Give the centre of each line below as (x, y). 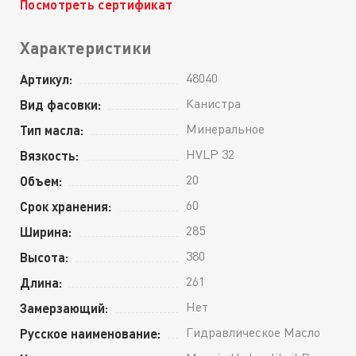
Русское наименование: (90, 333)
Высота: (44, 257)
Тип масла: (52, 130)
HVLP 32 (210, 154)
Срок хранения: (66, 206)
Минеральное (225, 128)
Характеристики (86, 48)
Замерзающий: (64, 308)
